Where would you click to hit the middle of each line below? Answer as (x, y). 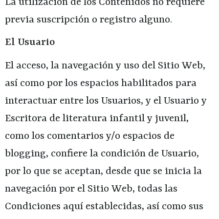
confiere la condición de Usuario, (124, 154)
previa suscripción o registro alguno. (88, 20)
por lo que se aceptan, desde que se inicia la (103, 172)
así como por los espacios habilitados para (101, 84)
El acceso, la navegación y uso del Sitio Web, (105, 66)
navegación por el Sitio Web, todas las (91, 189)
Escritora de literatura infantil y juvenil (96, 119)
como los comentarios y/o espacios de (90, 137)
